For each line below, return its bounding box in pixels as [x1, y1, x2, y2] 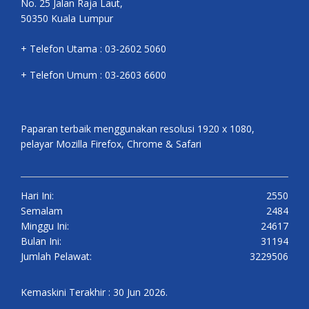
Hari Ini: [21, 189, 54, 203]
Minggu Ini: [21, 219, 69, 233]
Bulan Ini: [21, 235, 61, 248]
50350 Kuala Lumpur [21, 12, 113, 26]
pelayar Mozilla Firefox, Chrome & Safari [21, 137, 201, 151]
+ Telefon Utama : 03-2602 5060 [21, 42, 166, 56]
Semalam [21, 204, 63, 218]
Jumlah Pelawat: [21, 250, 92, 263]
